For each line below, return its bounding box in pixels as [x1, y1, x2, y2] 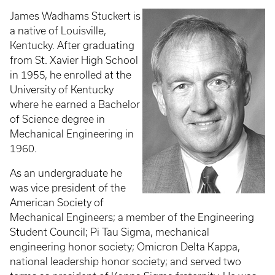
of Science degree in [10, 114, 105, 125]
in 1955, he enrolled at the [10, 69, 131, 80]
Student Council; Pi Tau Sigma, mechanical [10, 227, 209, 238]
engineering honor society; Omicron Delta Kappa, [10, 241, 240, 252]
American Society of [10, 197, 104, 208]
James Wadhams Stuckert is [10, 10, 141, 21]
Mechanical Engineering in [10, 128, 134, 139]
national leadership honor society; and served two [10, 256, 241, 267]
